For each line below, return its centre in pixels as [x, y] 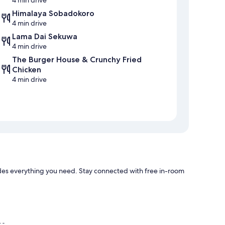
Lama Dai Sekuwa [45, 37]
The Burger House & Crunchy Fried [77, 60]
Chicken [27, 70]
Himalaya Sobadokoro [53, 14]
